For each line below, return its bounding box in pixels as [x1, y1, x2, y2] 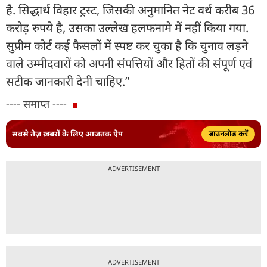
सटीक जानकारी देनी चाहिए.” [6, 73, 129, 89]
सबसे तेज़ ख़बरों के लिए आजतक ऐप [12, 128, 123, 139]
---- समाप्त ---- [6, 96, 67, 111]
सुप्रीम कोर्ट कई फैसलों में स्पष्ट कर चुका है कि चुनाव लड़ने [6, 37, 248, 54]
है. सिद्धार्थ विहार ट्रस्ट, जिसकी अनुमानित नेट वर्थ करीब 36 [6, 1, 254, 18]
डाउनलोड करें [209, 129, 248, 138]
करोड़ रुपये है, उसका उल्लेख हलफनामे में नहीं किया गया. [6, 19, 249, 36]
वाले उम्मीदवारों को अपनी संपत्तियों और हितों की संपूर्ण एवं [6, 55, 252, 72]
